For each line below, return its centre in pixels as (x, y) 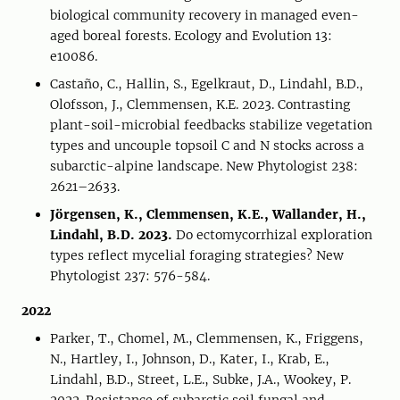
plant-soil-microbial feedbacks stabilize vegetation (211, 125)
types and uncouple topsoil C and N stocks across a (207, 146)
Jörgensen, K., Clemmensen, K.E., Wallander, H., (208, 214)
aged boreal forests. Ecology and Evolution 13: (191, 36)
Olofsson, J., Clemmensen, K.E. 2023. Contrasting (200, 104)
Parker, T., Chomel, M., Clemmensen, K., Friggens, (207, 338)
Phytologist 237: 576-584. (130, 276)
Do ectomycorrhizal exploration (274, 235)
